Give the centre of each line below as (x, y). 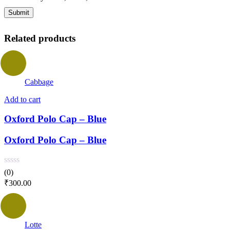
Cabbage (39, 82)
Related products (40, 38)
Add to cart (22, 99)
